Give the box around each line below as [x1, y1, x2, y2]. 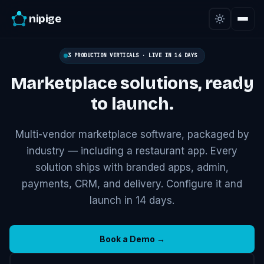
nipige [29, 12, 61, 25]
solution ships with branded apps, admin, [35, 161, 229, 173]
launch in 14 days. [90, 194, 174, 206]
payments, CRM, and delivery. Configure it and [22, 178, 242, 190]
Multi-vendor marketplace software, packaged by [15, 128, 249, 140]
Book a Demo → [99, 234, 165, 244]
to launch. [90, 94, 174, 114]
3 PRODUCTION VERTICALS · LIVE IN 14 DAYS [67, 52, 197, 59]
